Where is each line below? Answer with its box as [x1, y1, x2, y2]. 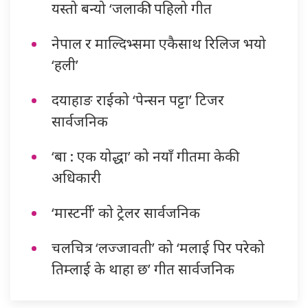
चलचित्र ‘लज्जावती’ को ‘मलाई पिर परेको [52, 237, 265, 257]
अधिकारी [52, 167, 101, 187]
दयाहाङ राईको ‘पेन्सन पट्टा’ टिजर [52, 89, 224, 109]
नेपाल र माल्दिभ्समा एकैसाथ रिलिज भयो [52, 33, 266, 53]
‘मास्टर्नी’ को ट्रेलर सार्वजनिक [52, 202, 200, 222]
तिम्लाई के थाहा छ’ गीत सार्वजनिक [52, 258, 234, 278]
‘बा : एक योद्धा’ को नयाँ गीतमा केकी [52, 146, 236, 166]
